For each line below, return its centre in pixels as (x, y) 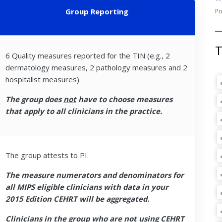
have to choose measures (124, 99)
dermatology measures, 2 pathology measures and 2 (96, 67)
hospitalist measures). (43, 79)
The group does (34, 99)
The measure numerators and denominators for (95, 175)
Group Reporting (97, 11)
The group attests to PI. (47, 155)
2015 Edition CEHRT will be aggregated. (77, 198)
